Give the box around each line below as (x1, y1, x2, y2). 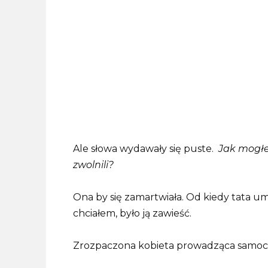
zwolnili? (73, 159, 114, 170)
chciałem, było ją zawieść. (73, 208, 191, 220)
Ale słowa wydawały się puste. (73, 142, 218, 154)
